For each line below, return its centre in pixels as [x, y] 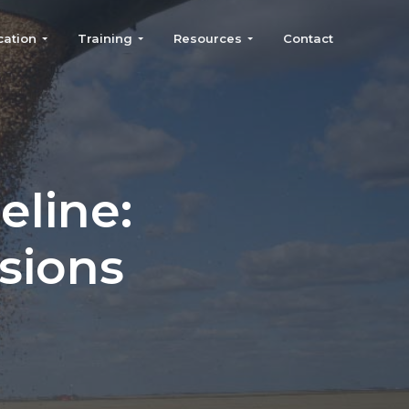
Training [105, 38]
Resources [207, 38]
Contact [308, 38]
